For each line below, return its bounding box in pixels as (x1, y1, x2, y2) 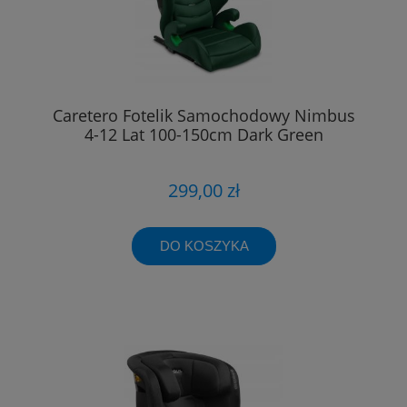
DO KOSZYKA (159, 237, 249, 253)
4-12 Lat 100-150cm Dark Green (84, 124, 323, 146)
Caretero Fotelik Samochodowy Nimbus (52, 104, 355, 127)
